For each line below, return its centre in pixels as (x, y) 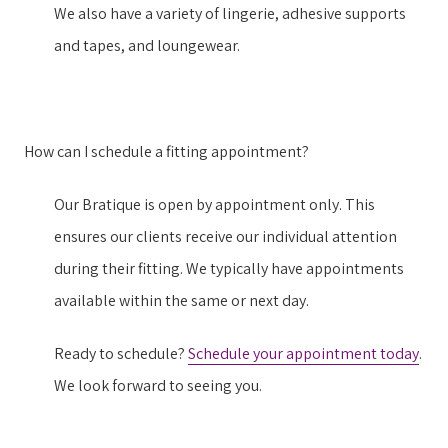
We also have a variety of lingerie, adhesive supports (230, 13)
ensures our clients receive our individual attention (225, 236)
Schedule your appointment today (303, 353)
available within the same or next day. (181, 300)
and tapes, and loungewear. (147, 45)
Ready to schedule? (121, 353)
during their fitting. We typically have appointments (229, 268)
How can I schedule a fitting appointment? (166, 151)
